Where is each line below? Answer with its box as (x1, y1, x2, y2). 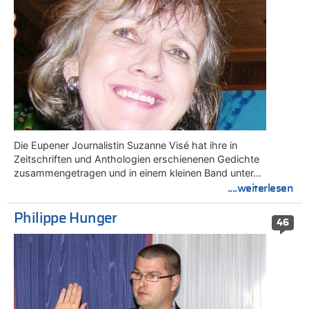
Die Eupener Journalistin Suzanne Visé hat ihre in (14, 139, 237, 152)
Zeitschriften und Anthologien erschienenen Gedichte (14, 153, 259, 166)
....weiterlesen (227, 183, 294, 195)
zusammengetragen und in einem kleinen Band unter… (14, 167, 261, 179)
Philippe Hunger (14, 211, 117, 226)
